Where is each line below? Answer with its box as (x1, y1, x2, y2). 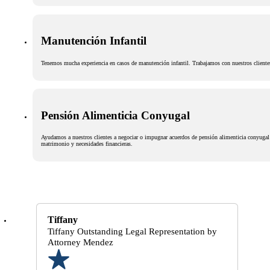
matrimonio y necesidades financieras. (40, 140, 133, 148)
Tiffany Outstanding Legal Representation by (47, 226, 217, 237)
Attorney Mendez (47, 237, 113, 248)
